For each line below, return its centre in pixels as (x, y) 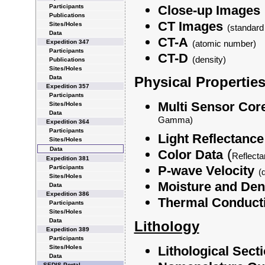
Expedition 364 (67, 122)
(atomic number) (224, 43)
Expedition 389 (67, 229)
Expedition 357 (67, 86)
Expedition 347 (67, 42)
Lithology (167, 227)
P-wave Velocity (206, 171)
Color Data (190, 155)
